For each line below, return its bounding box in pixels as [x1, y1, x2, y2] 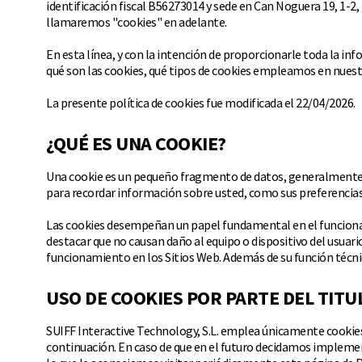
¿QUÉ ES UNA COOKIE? [46, 131, 226, 156]
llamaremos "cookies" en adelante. [46, 14, 227, 30]
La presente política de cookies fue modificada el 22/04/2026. [46, 95, 356, 111]
